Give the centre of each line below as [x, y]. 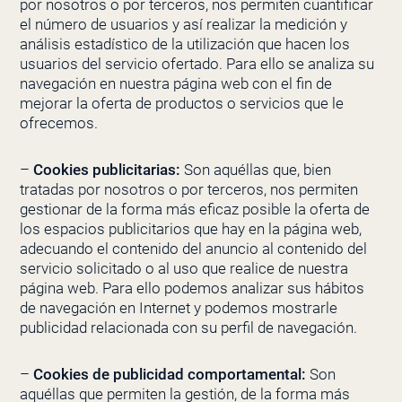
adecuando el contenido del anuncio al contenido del [193, 248]
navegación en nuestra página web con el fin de [175, 84]
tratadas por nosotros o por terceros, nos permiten [188, 189]
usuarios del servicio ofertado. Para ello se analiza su [197, 64]
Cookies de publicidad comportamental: [169, 374]
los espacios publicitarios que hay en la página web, [190, 228]
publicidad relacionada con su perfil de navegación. [188, 327]
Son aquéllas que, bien [255, 169]
